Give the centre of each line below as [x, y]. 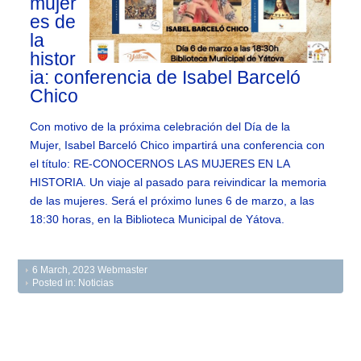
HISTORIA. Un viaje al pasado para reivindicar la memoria [178, 183]
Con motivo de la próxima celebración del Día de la [160, 127]
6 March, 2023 [64, 270]
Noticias [96, 283]
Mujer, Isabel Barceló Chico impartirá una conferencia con [178, 145]
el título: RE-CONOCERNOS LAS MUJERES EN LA [160, 164]
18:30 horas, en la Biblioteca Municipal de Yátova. [158, 220]
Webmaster [123, 270]
